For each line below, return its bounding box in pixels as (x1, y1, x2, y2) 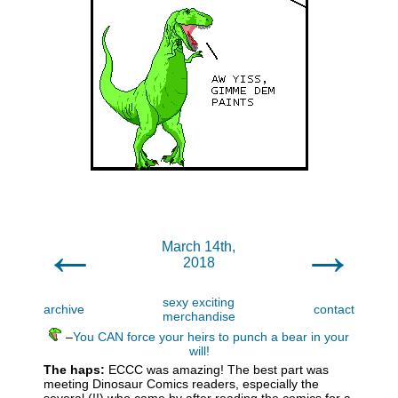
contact (314, 302, 354, 316)
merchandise (162, 309, 235, 323)
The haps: (44, 362, 105, 377)
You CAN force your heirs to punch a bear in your (73, 330, 349, 344)
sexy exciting (163, 295, 235, 309)
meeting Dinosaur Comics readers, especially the (44, 377, 319, 391)
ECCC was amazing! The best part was (105, 362, 329, 377)
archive (44, 302, 84, 316)
